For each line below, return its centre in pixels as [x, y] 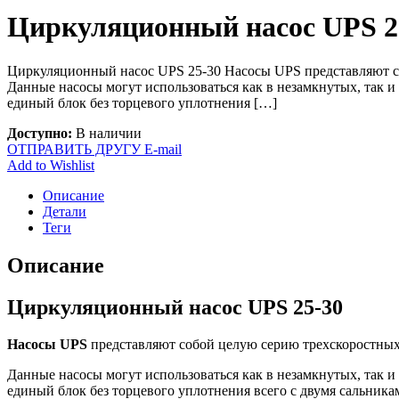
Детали [65, 211]
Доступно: [41, 133]
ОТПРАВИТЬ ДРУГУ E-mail [94, 149]
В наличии [109, 133]
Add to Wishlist [51, 165]
